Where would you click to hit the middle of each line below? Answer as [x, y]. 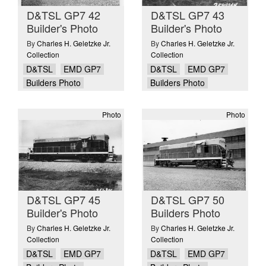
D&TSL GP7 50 [188, 200]
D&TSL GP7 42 [64, 15]
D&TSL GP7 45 [64, 200]
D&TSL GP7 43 [188, 15]
